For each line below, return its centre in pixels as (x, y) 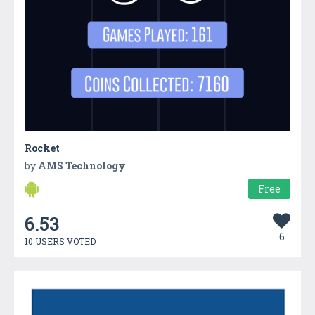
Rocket (42, 148)
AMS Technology (82, 166)
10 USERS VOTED (60, 242)
